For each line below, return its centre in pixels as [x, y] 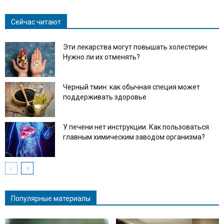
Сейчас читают [36, 22]
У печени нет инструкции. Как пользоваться [136, 127]
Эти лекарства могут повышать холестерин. [136, 47]
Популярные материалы [51, 198]
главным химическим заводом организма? [134, 137]
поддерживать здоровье [105, 97]
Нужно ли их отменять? [101, 57]
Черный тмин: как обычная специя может [131, 87]
